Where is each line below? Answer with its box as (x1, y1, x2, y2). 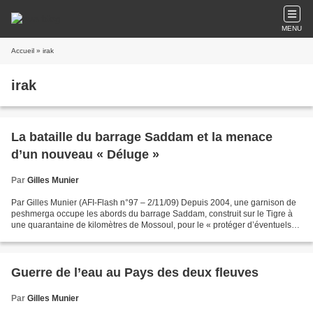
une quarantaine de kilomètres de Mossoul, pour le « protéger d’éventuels (11, 220, 291, 230)
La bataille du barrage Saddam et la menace (11, 130, 272, 144)
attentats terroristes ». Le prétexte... (11, 231, 143, 241)
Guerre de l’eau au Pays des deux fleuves (11, 265, 259, 279)
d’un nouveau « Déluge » (11, 147, 159, 161)
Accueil (11, 47, 34, 54)
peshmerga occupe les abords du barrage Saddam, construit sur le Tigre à (11, 209, 293, 219)
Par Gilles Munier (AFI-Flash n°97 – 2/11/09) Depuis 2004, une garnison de (11, 198, 296, 208)
